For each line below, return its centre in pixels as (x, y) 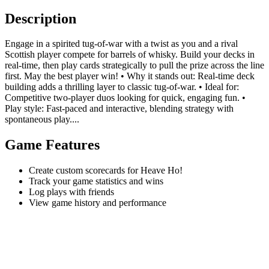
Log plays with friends (71, 192)
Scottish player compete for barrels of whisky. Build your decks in (130, 55)
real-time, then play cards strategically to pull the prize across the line (134, 65)
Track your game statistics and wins (96, 181)
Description (41, 18)
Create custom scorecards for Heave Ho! (106, 171)
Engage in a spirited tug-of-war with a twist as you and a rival (121, 44)
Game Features (52, 145)
